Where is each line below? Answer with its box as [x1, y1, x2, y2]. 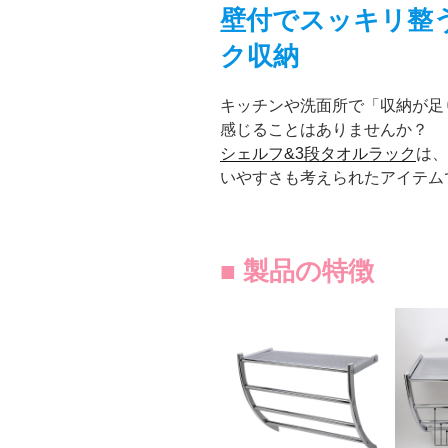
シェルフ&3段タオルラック [220, 144, 416, 162]
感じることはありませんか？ [220, 120, 428, 138]
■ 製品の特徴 [220, 255, 374, 286]
